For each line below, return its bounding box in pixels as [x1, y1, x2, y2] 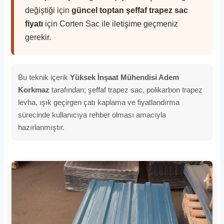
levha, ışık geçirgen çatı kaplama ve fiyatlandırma [18, 97, 180, 106]
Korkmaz [18, 85, 50, 94]
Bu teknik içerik [18, 72, 70, 81]
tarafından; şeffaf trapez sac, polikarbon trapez [49, 85, 203, 94]
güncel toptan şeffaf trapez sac [71, 5, 188, 14]
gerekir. [25, 32, 51, 41]
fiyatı [25, 19, 43, 28]
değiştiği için [25, 5, 72, 14]
